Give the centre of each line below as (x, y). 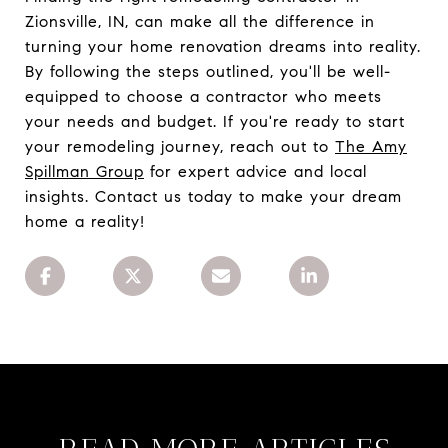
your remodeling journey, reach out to (180, 146)
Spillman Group (84, 171)
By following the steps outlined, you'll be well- (208, 71)
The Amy (371, 146)
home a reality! (85, 221)
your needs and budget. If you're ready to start (215, 121)
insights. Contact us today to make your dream (213, 196)
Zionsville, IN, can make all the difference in (200, 21)
